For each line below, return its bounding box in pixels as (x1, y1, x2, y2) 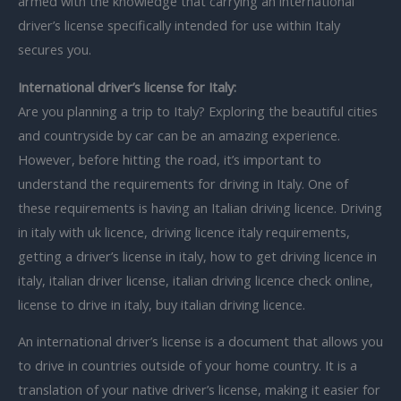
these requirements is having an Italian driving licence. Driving (18, 198, 382, 217)
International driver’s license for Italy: (18, 77, 236, 96)
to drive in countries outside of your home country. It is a (18, 356, 357, 375)
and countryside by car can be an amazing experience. (18, 125, 340, 144)
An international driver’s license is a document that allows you (18, 332, 383, 351)
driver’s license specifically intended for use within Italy (18, 16, 340, 35)
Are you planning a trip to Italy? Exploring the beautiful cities (18, 101, 378, 120)
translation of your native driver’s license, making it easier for (18, 380, 380, 399)
